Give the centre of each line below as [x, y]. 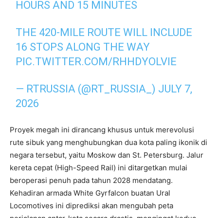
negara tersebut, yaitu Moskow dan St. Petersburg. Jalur [107, 155]
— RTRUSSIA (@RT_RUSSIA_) [87, 89]
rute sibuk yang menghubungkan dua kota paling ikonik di [109, 142]
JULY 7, [175, 89]
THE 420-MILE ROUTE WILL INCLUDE [104, 32]
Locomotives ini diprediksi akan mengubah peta [91, 205]
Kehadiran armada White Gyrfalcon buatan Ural [90, 193]
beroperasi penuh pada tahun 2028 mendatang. [91, 180]
